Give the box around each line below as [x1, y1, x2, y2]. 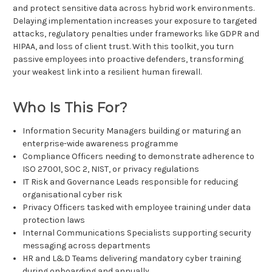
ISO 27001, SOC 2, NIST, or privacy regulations [22, 164, 200, 175]
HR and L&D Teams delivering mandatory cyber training [22, 253, 242, 264]
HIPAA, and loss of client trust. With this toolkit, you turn [13, 41, 234, 52]
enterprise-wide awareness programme [22, 138, 178, 149]
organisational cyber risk [22, 189, 123, 200]
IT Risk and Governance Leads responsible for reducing [22, 177, 239, 188]
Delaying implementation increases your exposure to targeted [13, 16, 257, 27]
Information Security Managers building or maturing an [22, 126, 242, 137]
